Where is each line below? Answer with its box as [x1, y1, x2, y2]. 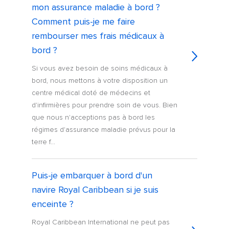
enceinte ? [32, 198, 74, 210]
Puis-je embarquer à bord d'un [32, 170, 153, 181]
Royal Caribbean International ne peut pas [32, 218, 170, 227]
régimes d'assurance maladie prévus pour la [32, 125, 176, 134]
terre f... [32, 138, 56, 147]
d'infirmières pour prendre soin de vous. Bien [32, 101, 178, 110]
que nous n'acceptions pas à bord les [32, 113, 155, 122]
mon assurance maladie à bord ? [32, 2, 161, 13]
